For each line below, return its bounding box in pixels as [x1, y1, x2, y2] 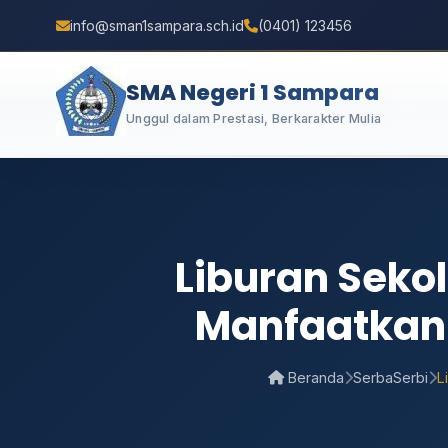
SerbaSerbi [352, 369, 428, 386]
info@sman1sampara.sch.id [70, 16, 244, 34]
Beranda [283, 369, 344, 386]
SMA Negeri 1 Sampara [126, 76, 379, 108]
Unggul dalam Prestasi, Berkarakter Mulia [126, 110, 382, 126]
